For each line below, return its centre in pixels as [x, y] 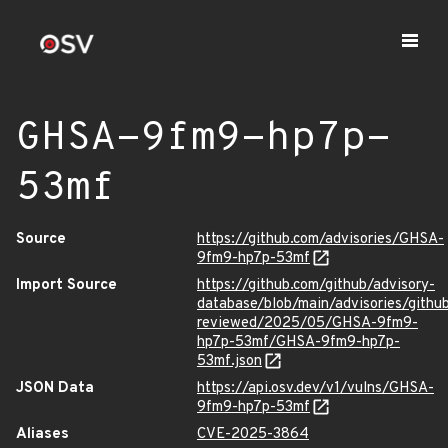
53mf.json [229, 361]
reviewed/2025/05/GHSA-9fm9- [307, 323]
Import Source [66, 285]
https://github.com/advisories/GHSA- [320, 239]
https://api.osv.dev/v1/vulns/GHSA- [315, 388]
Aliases [42, 434]
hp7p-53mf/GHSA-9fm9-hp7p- [298, 342]
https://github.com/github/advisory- [316, 285]
